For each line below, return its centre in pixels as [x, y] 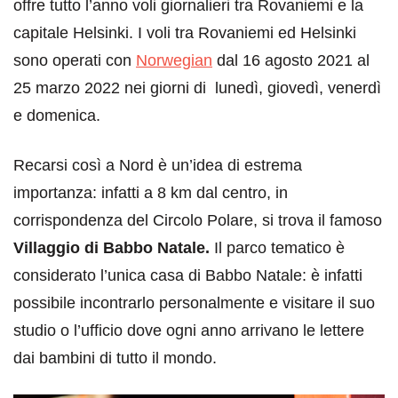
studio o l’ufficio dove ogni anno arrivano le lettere [189, 330]
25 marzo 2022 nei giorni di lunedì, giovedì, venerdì [197, 88]
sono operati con [75, 60]
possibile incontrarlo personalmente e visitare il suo [194, 302]
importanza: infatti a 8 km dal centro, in [151, 192]
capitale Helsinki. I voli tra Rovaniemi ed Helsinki [185, 32]
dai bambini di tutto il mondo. [115, 358]
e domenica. [57, 115]
